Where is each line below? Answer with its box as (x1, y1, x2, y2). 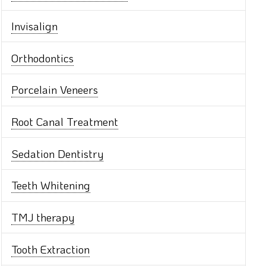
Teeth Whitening (11, 178, 91, 193)
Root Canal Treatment (11, 113, 119, 129)
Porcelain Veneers (11, 82, 99, 97)
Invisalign (11, 18, 58, 33)
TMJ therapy (11, 210, 75, 225)
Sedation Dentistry (11, 145, 104, 161)
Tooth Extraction (11, 241, 90, 256)
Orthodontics (11, 50, 74, 65)
